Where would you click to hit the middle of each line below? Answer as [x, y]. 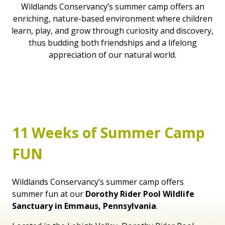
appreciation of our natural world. [113, 55]
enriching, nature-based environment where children [113, 19]
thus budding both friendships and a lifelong [113, 43]
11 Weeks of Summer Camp [108, 132]
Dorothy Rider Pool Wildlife [140, 194]
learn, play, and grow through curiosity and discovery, [113, 31]
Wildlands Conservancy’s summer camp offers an [113, 7]
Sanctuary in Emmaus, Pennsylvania [84, 206]
